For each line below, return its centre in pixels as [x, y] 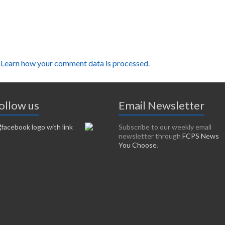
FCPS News [201, 136]
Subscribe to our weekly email [165, 127]
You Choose [138, 145]
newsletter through [150, 136]
